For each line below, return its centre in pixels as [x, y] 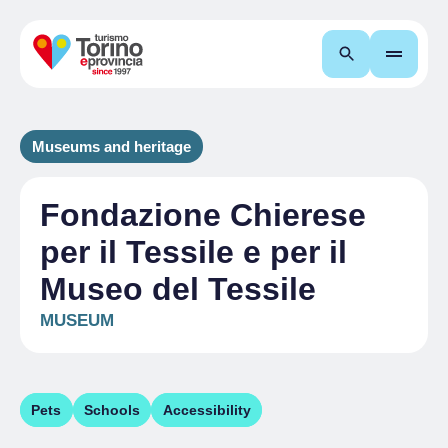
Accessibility [206, 410]
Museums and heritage [111, 146]
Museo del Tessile [178, 289]
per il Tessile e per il [193, 252]
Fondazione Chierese [203, 215]
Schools [111, 410]
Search [386, 53]
